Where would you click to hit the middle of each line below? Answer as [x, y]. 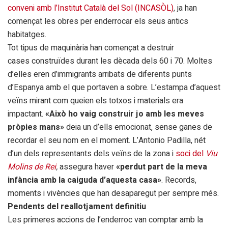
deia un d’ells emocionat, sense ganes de [138, 127]
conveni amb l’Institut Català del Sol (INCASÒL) [91, 8]
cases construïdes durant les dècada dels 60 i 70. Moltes [110, 61]
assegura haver [88, 167]
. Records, [179, 180]
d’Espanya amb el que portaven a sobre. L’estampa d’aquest [114, 87]
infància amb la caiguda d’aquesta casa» [84, 180]
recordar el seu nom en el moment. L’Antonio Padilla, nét [107, 140]
